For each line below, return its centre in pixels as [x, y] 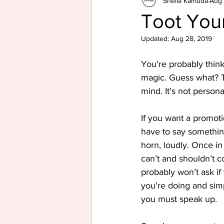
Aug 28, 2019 [191, 38]
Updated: [156, 38]
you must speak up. [179, 199]
